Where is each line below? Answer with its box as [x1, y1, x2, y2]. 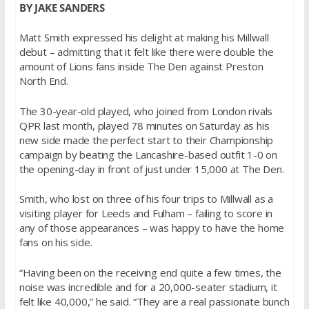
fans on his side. [19, 235, 92, 250]
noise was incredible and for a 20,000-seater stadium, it [19, 279, 277, 294]
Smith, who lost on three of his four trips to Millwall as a [19, 192, 273, 206]
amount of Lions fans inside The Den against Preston [19, 59, 263, 74]
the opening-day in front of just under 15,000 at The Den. [19, 161, 284, 176]
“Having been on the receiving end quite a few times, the [19, 265, 281, 279]
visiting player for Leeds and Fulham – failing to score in [19, 206, 273, 221]
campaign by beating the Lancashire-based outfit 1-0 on [19, 147, 277, 161]
